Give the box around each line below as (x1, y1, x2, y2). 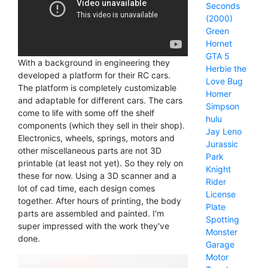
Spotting (205, 214, 239, 224)
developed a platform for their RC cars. (18, 69, 170, 80)
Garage (205, 239, 234, 249)
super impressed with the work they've (18, 220, 169, 231)
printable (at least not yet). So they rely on (18, 157, 183, 168)
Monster (205, 227, 237, 237)
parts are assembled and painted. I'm (18, 208, 164, 218)
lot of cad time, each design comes (18, 182, 155, 193)
